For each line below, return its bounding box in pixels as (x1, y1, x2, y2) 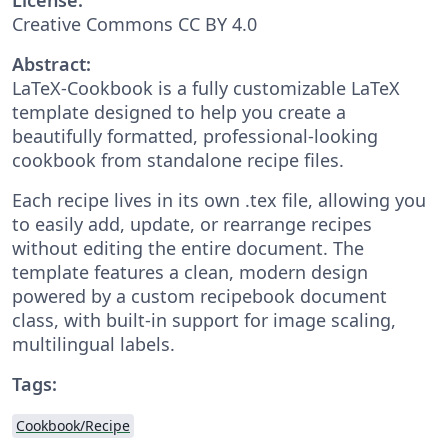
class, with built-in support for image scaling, (12, 307, 396, 332)
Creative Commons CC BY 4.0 (12, 11, 257, 36)
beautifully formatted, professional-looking (12, 123, 378, 148)
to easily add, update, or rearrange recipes (12, 211, 372, 236)
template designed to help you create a (12, 99, 346, 124)
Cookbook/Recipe (16, 415, 130, 435)
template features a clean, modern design (12, 259, 368, 284)
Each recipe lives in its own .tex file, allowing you (12, 187, 426, 212)
